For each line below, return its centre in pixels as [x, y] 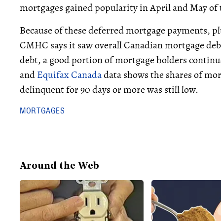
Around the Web [59, 166]
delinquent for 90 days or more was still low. [109, 90]
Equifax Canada [69, 75]
